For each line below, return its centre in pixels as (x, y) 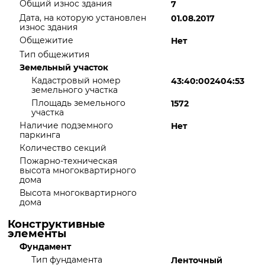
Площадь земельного (78, 103)
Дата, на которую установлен (83, 18)
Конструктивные (56, 224)
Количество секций (63, 148)
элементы (37, 234)
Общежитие (46, 40)
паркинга (40, 135)
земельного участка (75, 90)
